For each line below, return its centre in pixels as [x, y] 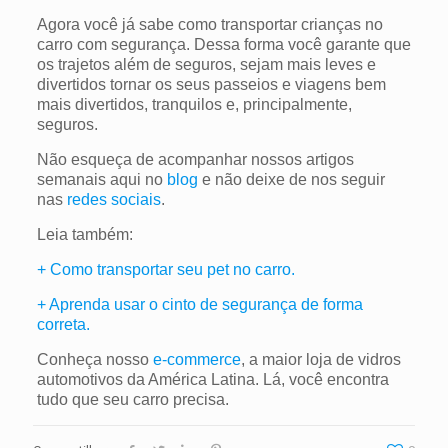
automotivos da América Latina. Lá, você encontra [212, 380]
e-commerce [196, 360]
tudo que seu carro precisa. [132, 400]
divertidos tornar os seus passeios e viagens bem [211, 85]
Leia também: [84, 235]
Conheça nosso [94, 360]
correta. [65, 325]
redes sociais [113, 200]
